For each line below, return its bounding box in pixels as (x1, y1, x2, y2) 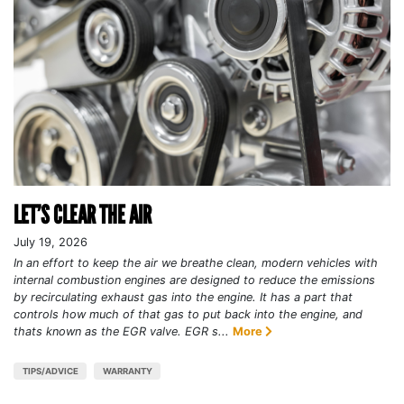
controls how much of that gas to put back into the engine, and (14, 307, 363, 321)
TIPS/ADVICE (22, 365, 78, 376)
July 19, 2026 (14, 234, 87, 249)
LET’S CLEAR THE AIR (14, 198, 151, 230)
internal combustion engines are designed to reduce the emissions (14, 272, 375, 287)
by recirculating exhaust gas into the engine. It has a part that (14, 289, 353, 304)
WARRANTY (102, 365, 152, 376)
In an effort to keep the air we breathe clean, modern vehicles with (14, 255, 378, 270)
